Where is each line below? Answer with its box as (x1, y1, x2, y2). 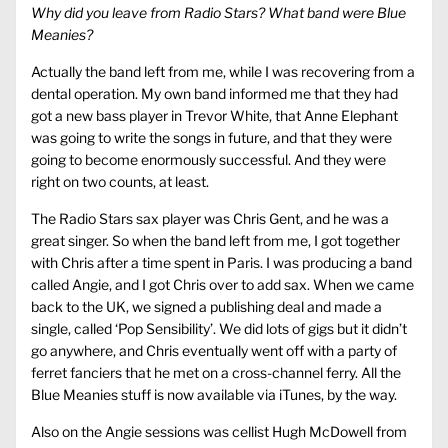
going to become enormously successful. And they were (31, 151, 386, 169)
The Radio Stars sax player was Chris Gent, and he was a (31, 210, 389, 228)
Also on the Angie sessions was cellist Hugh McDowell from (31, 423, 407, 441)
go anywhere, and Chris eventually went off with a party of (31, 342, 397, 360)
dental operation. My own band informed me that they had (31, 85, 398, 103)
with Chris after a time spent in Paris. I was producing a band (31, 254, 412, 272)
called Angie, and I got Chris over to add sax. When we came (31, 276, 414, 294)
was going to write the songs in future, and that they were (31, 129, 392, 147)
